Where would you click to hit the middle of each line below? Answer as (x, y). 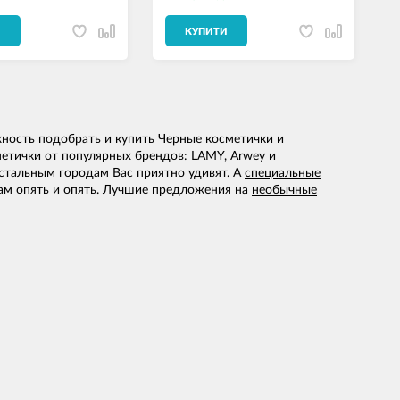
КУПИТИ (206, 32)
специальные (283, 174)
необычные (284, 191)
